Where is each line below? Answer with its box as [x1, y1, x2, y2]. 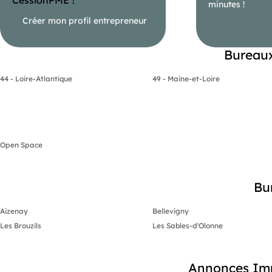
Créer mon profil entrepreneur [22, 15, 148, 26]
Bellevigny [152, 206, 189, 216]
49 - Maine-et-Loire [152, 73, 220, 83]
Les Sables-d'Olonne [152, 220, 223, 230]
